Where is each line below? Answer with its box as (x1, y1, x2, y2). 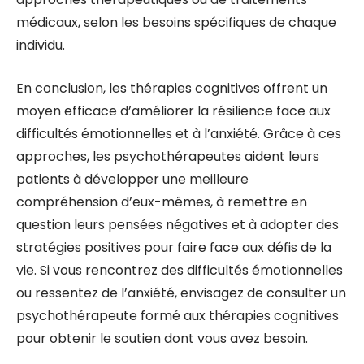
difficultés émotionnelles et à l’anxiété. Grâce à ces (16, 124, 341, 143)
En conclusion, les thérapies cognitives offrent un (16, 79, 327, 97)
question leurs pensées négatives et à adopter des (16, 215, 339, 234)
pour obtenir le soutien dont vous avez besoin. (16, 329, 308, 348)
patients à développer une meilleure (16, 170, 249, 188)
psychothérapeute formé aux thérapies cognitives (16, 306, 339, 325)
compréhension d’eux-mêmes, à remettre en (16, 193, 307, 211)
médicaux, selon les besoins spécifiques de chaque (16, 13, 336, 32)
